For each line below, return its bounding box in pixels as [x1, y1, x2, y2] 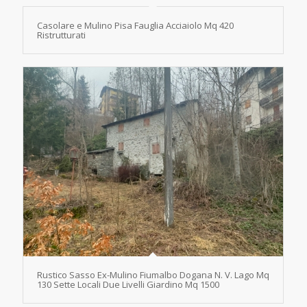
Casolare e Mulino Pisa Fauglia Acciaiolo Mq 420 [36, 19, 234, 32]
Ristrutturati [36, 28, 86, 41]
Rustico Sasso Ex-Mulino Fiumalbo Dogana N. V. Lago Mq [36, 268, 269, 281]
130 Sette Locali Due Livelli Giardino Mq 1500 [36, 278, 219, 291]
